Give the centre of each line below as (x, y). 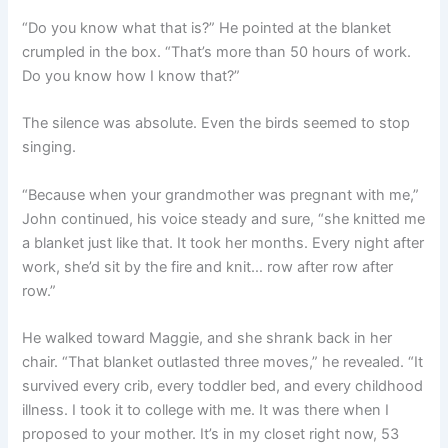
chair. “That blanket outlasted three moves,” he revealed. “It (223, 361)
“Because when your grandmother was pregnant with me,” (221, 194)
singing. (49, 147)
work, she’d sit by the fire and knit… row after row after (208, 266)
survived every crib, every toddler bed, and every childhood (223, 385)
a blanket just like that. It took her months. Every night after (223, 242)
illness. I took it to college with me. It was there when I (206, 409)
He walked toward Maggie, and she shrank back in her (207, 337)
